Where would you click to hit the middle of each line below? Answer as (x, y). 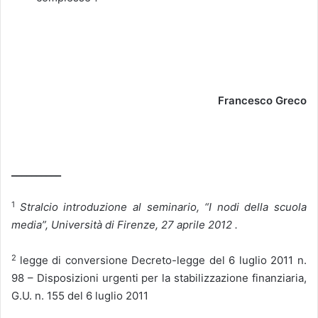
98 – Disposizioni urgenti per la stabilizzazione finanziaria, (159, 278)
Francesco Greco (262, 101)
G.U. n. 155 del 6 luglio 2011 (80, 296)
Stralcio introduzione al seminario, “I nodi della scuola (163, 207)
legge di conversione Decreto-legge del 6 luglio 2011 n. (163, 261)
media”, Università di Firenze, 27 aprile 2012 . (125, 225)
